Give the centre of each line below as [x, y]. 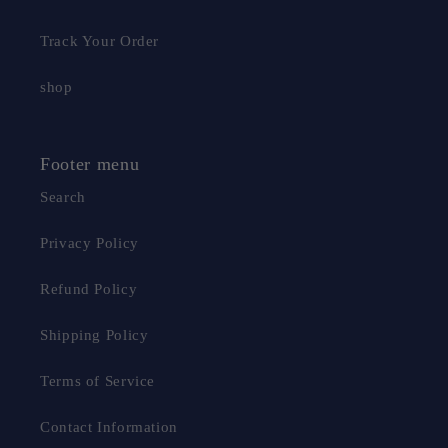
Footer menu [90, 163]
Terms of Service [98, 381]
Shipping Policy [94, 335]
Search [63, 197]
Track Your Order [100, 41]
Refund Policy [89, 289]
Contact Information [109, 427]
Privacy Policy [89, 243]
